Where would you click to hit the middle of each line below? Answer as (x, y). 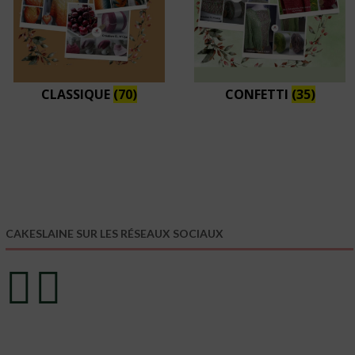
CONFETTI (258, 94)
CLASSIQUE (77, 94)
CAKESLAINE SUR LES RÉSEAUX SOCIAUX (115, 234)
